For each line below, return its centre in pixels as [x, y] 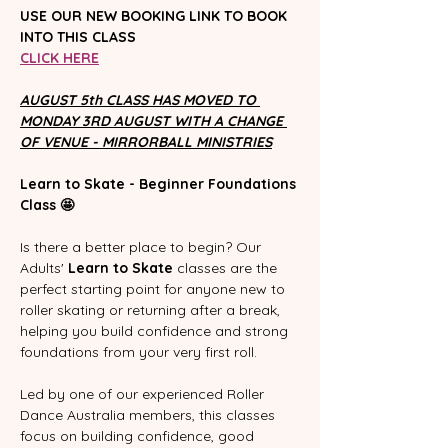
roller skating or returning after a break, [152, 309]
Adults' [44, 267]
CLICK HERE [59, 57]
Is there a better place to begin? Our [142, 246]
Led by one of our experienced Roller [144, 393]
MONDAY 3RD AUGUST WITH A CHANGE [153, 120]
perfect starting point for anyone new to [154, 288]
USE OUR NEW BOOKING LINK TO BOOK [155, 15]
